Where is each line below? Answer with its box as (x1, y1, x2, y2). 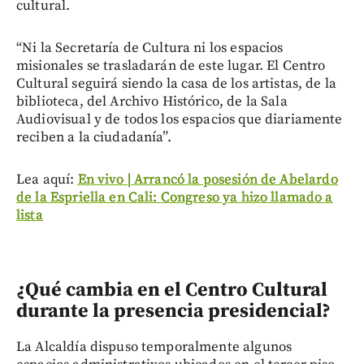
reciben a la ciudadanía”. (16, 128, 171, 147)
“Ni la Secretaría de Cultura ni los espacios (16, 39, 284, 58)
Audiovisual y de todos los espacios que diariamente (16, 110, 343, 129)
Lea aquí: (16, 171, 78, 189)
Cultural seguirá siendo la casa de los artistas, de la (16, 75, 337, 93)
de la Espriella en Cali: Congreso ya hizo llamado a (16, 188, 333, 207)
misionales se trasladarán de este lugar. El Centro (16, 57, 326, 76)
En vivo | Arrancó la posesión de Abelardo (77, 171, 338, 189)
